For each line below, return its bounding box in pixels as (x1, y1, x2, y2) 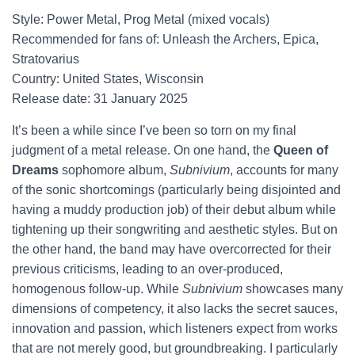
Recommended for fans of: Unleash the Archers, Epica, (12, 32, 319, 46)
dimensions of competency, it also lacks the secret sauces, (12, 302, 338, 315)
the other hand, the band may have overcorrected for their (12, 242, 331, 256)
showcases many (246, 282, 343, 296)
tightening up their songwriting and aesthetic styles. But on (12, 223, 338, 236)
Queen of (273, 143, 328, 157)
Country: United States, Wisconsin (12, 72, 204, 86)
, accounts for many (230, 163, 338, 177)
